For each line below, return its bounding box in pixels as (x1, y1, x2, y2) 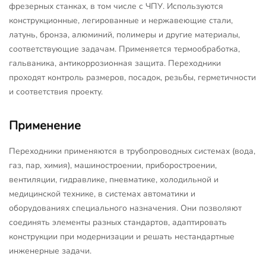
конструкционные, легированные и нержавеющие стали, (9, 14, 233, 26)
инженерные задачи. (9, 245, 91, 256)
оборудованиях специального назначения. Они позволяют (9, 202, 242, 214)
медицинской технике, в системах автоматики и (9, 188, 195, 199)
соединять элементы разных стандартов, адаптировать (9, 216, 227, 228)
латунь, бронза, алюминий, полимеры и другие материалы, (9, 28, 240, 40)
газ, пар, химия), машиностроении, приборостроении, (9, 159, 217, 171)
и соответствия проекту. (9, 85, 103, 97)
